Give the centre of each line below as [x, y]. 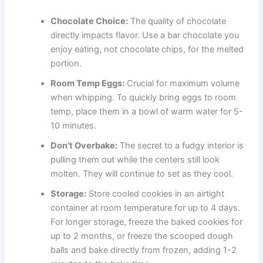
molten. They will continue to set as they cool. [142, 173]
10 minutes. [74, 125]
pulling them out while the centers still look [135, 159]
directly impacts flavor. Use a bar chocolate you [145, 35]
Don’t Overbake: [84, 145]
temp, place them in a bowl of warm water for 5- [147, 111]
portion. [66, 63]
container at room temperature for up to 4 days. [146, 208]
